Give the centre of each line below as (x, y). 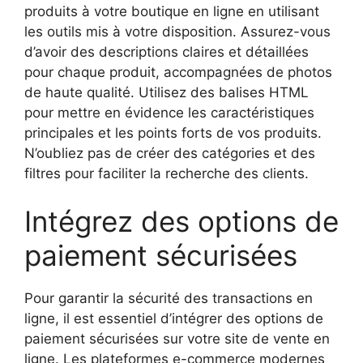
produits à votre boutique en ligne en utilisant (172, 11)
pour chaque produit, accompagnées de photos (178, 72)
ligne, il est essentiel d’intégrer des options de (174, 319)
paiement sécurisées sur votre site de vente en (177, 339)
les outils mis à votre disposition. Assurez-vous (177, 31)
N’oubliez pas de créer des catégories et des (170, 153)
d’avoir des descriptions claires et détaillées (167, 51)
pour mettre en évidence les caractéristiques (169, 112)
